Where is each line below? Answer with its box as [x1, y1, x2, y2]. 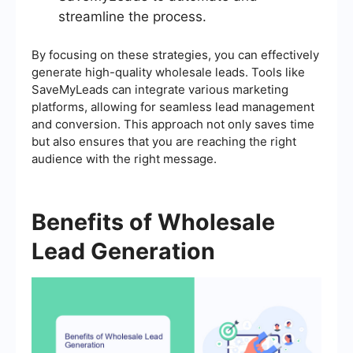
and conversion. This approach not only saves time [32, 116, 314, 132]
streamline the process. [58, 8, 206, 24]
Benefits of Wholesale [32, 207, 275, 236]
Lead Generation [32, 236, 215, 265]
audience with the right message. [32, 150, 217, 166]
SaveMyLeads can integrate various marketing [32, 81, 288, 97]
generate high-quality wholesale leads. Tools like [32, 64, 305, 80]
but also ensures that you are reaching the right [32, 133, 296, 149]
